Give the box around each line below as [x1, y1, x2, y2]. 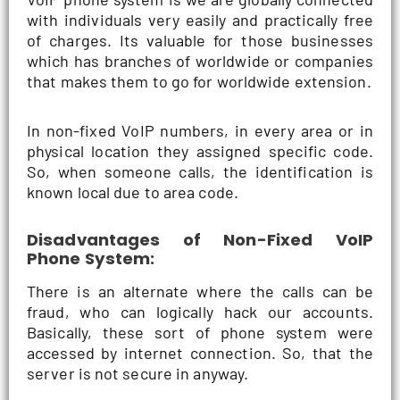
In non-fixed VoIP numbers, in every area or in [27, 120, 373, 140]
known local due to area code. [27, 181, 238, 202]
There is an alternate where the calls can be [27, 281, 373, 302]
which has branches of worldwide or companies [27, 51, 373, 71]
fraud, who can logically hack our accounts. [27, 302, 373, 322]
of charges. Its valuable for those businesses [27, 30, 373, 51]
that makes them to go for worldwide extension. [27, 71, 371, 92]
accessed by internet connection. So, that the [27, 343, 373, 363]
